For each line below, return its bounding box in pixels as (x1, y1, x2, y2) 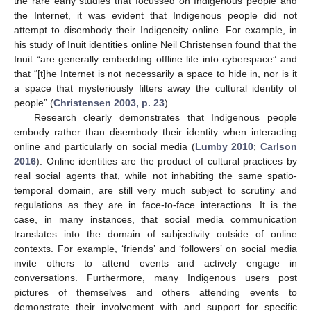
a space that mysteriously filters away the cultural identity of (14, 82, 297, 94)
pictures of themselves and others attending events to (14, 286, 297, 298)
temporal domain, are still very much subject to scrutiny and (14, 184, 297, 196)
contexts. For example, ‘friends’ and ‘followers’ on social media (14, 242, 297, 254)
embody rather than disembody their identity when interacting (14, 126, 297, 137)
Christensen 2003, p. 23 (53, 96, 165, 108)
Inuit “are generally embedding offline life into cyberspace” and (14, 53, 297, 65)
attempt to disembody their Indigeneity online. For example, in (14, 24, 297, 35)
